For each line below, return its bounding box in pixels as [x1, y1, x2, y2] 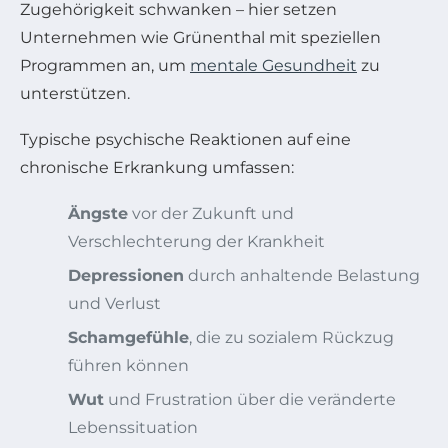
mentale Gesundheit [190, 55, 357, 75]
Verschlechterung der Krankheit [68, 231, 325, 251]
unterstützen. [20, 83, 130, 103]
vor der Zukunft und [128, 203, 294, 223]
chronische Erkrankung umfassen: [20, 157, 294, 177]
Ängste [68, 203, 128, 223]
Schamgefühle [68, 327, 189, 347]
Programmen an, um [20, 55, 190, 75]
